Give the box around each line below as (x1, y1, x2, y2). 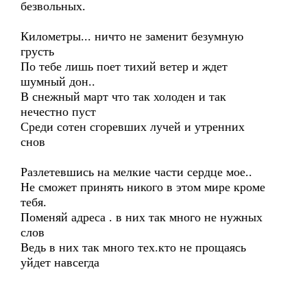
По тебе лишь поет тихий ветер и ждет (21, 60, 228, 73)
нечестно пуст (21, 105, 96, 119)
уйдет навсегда (21, 256, 99, 269)
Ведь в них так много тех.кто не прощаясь (21, 241, 246, 254)
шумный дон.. (21, 75, 95, 88)
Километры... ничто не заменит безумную (21, 29, 243, 43)
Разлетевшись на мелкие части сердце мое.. (21, 165, 252, 179)
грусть (21, 45, 54, 58)
